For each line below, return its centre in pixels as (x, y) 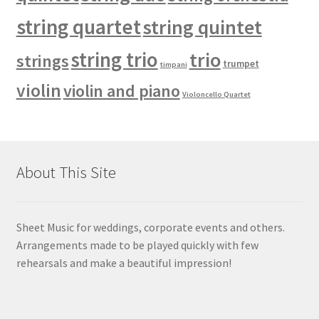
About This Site (66, 173)
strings (42, 61)
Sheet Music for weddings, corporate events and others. (150, 227)
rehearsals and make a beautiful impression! (124, 262)
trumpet (241, 63)
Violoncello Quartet (216, 94)
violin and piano (121, 90)
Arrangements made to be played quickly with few (137, 245)
